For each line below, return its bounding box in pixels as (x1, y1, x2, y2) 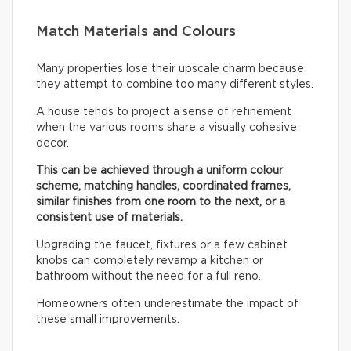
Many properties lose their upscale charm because (36, 63, 304, 75)
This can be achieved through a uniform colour (36, 165, 283, 177)
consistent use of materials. (36, 212, 183, 224)
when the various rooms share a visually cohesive (36, 122, 297, 134)
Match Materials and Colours (36, 25, 236, 40)
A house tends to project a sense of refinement (36, 107, 291, 118)
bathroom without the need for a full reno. (36, 271, 261, 283)
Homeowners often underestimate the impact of (36, 299, 299, 310)
